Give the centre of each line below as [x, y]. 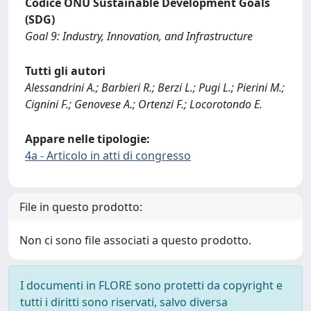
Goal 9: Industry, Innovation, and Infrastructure [139, 36]
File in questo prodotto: [81, 207]
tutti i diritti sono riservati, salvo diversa [124, 302]
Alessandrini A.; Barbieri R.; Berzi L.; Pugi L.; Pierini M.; [155, 87]
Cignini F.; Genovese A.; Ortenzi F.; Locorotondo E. [144, 104]
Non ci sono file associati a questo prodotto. [135, 240]
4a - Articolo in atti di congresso [108, 155]
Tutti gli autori [65, 70]
